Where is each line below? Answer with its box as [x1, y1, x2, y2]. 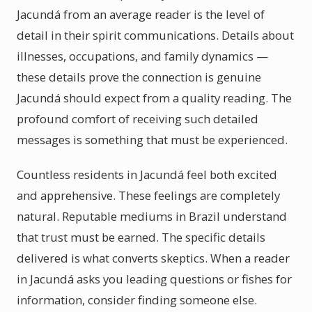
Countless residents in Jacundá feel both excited [17, 166, 277, 182]
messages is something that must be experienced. [17, 132, 288, 148]
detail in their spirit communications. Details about [17, 27, 294, 43]
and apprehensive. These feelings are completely [17, 187, 280, 203]
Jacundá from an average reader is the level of [17, 6, 265, 22]
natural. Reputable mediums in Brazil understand [17, 208, 287, 224]
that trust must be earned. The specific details [17, 229, 265, 245]
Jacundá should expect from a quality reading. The [17, 90, 292, 106]
